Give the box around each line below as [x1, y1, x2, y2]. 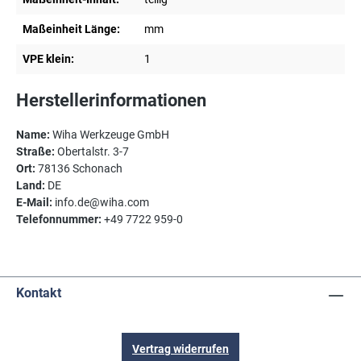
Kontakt [16, 285, 61, 301]
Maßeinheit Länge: [23, 23, 120, 36]
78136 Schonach [35, 162, 122, 176]
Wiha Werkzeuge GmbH [50, 128, 169, 142]
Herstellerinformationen [16, 90, 206, 111]
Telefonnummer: [16, 213, 102, 226]
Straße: [16, 145, 55, 159]
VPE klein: [23, 52, 74, 66]
